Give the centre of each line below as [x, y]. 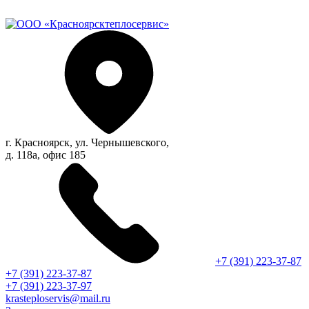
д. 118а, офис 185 [46, 155]
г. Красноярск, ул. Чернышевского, [87, 142]
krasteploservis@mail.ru [58, 298]
